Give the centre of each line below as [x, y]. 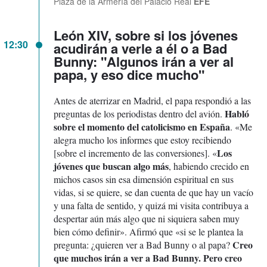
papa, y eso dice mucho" [129, 75]
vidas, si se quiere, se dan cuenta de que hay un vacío [153, 193]
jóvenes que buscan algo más [111, 166]
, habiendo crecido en [209, 166]
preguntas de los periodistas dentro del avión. [139, 114]
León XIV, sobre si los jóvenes [146, 35]
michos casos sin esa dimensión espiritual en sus [144, 179]
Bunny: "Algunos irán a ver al [144, 62]
